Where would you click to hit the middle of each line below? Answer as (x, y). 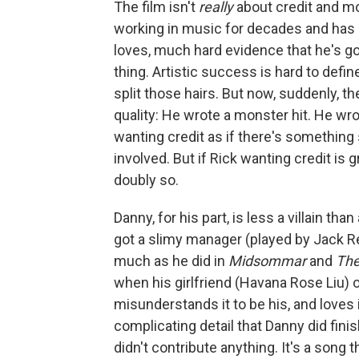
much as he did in (171, 261)
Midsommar (269, 261)
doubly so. (146, 180)
